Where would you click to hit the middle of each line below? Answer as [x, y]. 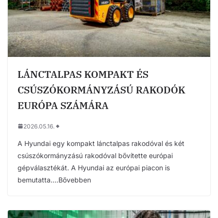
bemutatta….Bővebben [54, 180]
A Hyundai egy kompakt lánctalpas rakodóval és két [101, 143]
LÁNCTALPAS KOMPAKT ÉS [83, 74]
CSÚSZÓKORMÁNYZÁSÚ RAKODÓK [101, 90]
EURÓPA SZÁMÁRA [63, 105]
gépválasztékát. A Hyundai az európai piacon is [94, 167]
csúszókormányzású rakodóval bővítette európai [95, 155]
